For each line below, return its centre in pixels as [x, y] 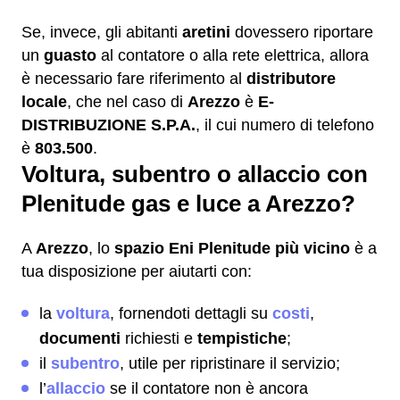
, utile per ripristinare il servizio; [230, 363]
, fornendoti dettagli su [191, 313]
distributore [291, 79]
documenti [80, 338]
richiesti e [159, 338]
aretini [206, 32]
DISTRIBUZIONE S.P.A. [108, 125]
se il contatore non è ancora [207, 388]
